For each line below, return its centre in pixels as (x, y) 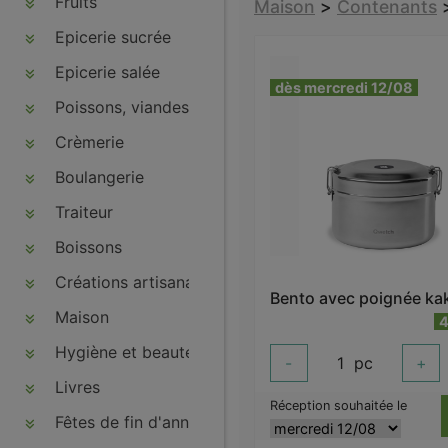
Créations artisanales (132, 282)
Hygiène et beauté (122, 352)
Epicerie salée (105, 72)
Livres (75, 387)
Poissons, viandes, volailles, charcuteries (205, 107)
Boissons (86, 247)
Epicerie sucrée (110, 37)
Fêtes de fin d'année (128, 422)
